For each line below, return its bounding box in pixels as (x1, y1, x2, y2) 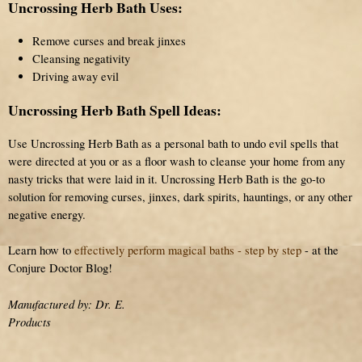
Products (8, 313, 51, 330)
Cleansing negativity (32, 50, 130, 66)
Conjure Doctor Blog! (8, 259, 112, 276)
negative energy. (8, 206, 86, 222)
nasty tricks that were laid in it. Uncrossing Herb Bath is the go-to (8, 170, 325, 187)
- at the (301, 242, 339, 258)
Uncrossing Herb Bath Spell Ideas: (8, 99, 221, 120)
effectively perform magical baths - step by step (74, 242, 301, 258)
